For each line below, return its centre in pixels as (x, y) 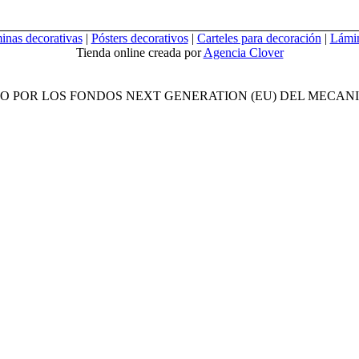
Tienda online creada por (139, 52)
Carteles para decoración (259, 38)
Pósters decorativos (139, 38)
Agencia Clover (243, 52)
